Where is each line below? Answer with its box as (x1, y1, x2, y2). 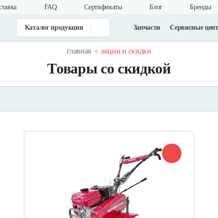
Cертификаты (84, 3, 122, 11)
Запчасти (133, 23, 161, 31)
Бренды (190, 3, 211, 11)
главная (67, 47, 91, 55)
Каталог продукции (24, 23, 83, 31)
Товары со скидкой (47, 60, 171, 76)
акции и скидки (101, 47, 151, 55)
